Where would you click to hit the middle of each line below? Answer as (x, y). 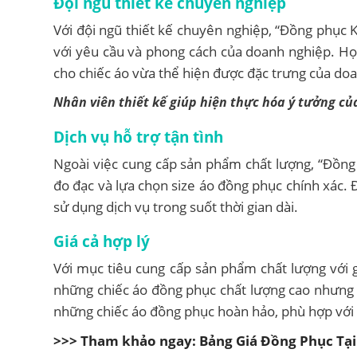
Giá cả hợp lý (102, 241)
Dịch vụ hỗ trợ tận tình (138, 137)
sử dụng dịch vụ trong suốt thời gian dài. (176, 207)
